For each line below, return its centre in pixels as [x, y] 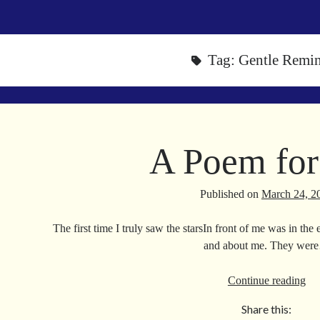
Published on [230, 194]
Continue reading [266, 280]
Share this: [267, 309]
